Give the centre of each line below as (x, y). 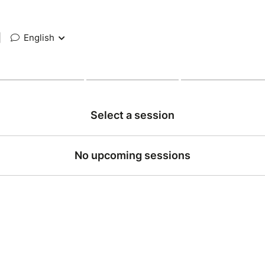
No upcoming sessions (132, 155)
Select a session (132, 115)
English (39, 38)
